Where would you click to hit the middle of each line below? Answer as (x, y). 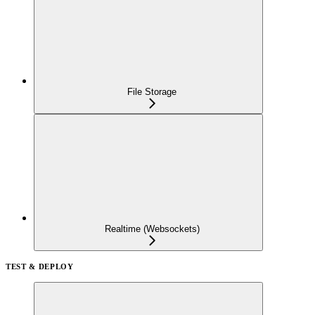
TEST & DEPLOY (40, 266)
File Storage (152, 91)
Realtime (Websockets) (152, 229)
